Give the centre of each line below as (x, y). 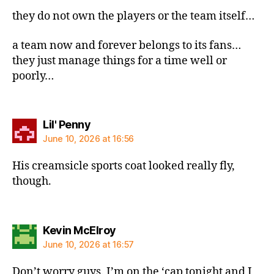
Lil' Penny (67, 125)
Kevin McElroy (80, 230)
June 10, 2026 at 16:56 (89, 139)
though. (32, 182)
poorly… (33, 76)
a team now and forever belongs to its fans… (127, 45)
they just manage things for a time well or (120, 61)
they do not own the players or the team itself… (133, 17)
